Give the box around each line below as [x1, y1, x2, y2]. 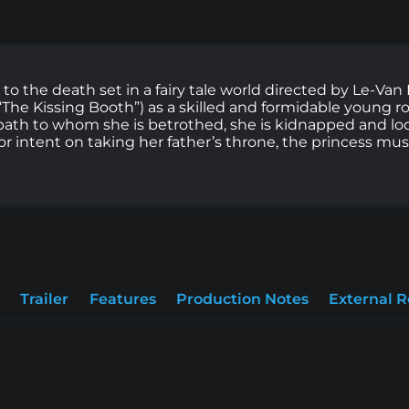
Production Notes [175, 290, 309, 308]
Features [89, 290, 156, 308]
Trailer [20, 290, 69, 308]
